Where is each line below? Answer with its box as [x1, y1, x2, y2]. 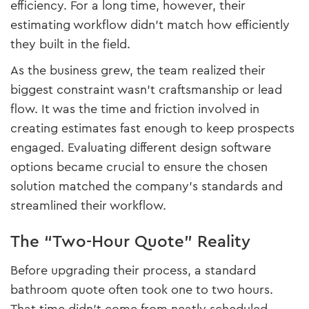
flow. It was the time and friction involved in [10, 100, 259, 119]
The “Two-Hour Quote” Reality [10, 230, 250, 254]
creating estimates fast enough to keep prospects [10, 119, 295, 138]
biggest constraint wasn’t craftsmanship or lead [10, 81, 282, 99]
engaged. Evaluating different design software [10, 139, 271, 157]
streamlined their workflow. [10, 197, 166, 215]
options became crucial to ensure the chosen [10, 158, 268, 177]
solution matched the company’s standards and [10, 177, 283, 196]
